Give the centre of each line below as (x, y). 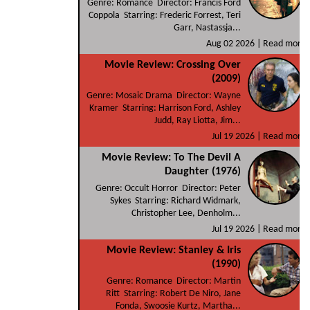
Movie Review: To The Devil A (172, 157)
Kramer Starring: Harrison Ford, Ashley (165, 108)
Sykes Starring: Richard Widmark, (176, 201)
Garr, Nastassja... (208, 28)
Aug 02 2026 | (235, 44)
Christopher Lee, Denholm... (186, 213)
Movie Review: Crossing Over (173, 65)
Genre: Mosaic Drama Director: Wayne (164, 95)
